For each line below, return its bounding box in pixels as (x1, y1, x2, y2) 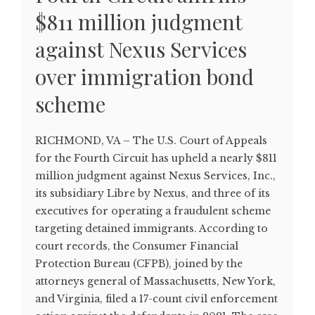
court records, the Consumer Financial (35, 240, 238, 253)
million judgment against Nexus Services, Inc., (35, 169, 276, 183)
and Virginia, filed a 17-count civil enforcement (35, 292, 278, 306)
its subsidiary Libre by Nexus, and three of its (35, 187, 270, 200)
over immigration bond (35, 63, 254, 91)
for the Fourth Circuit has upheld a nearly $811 (35, 152, 277, 165)
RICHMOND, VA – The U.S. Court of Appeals (35, 134, 267, 148)
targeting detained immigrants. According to (35, 222, 268, 236)
